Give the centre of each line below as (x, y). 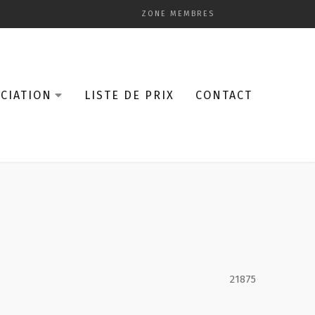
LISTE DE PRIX (129, 95)
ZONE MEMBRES (178, 14)
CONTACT (224, 95)
